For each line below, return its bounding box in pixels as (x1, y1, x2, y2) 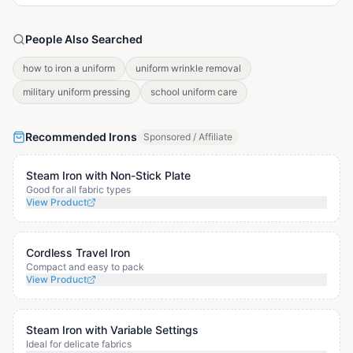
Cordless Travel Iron (26, 245, 130, 259)
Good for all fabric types (26, 183, 131, 195)
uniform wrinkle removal (136, 61, 241, 74)
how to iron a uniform (23, 61, 115, 74)
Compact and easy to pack (26, 260, 144, 273)
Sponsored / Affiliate (143, 130, 232, 143)
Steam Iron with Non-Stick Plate (26, 168, 191, 182)
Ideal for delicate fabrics (26, 337, 132, 350)
